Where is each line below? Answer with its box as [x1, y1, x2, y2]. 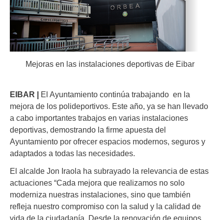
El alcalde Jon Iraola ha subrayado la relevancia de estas [10, 166, 209, 176]
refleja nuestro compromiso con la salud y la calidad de [10, 202, 201, 211]
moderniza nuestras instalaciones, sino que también [10, 190, 191, 199]
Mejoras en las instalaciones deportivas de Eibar [26, 59, 194, 69]
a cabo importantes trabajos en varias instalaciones [10, 113, 188, 122]
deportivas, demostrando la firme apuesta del [10, 125, 166, 134]
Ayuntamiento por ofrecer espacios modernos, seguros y [10, 137, 205, 146]
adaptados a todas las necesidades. [10, 149, 135, 158]
